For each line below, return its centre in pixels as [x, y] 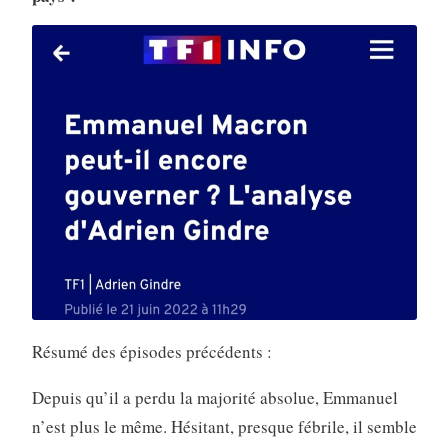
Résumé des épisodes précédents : [151, 352]
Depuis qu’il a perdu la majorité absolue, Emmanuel [214, 398]
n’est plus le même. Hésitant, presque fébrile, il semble [224, 427]
